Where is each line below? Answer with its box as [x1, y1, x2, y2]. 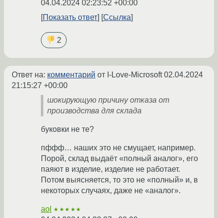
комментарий [47, 70, 95, 79]
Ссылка [103, 13, 131, 21]
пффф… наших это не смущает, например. [41, 143, 196, 152]
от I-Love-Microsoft [95, 70, 164, 79]
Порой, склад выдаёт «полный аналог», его [41, 154, 198, 163]
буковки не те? [41, 125, 94, 133]
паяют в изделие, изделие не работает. [41, 164, 180, 173]
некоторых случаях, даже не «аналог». [41, 186, 181, 195]
